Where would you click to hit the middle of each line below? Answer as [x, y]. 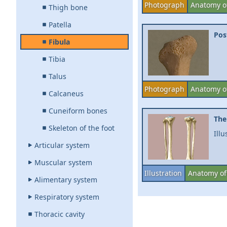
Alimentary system [66, 180]
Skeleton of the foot [82, 128]
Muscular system [63, 162]
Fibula [59, 42]
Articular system [62, 145]
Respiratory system [67, 197]
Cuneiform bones [78, 111]
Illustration [163, 173]
